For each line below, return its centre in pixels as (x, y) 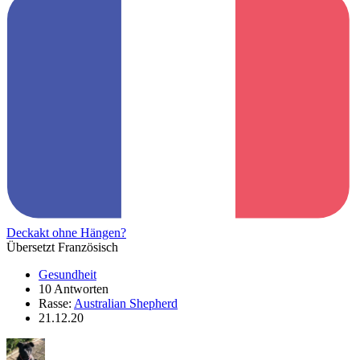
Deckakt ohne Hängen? (66, 233)
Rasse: (56, 304)
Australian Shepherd (126, 304)
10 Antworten (74, 289)
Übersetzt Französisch (62, 247)
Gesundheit (67, 275)
